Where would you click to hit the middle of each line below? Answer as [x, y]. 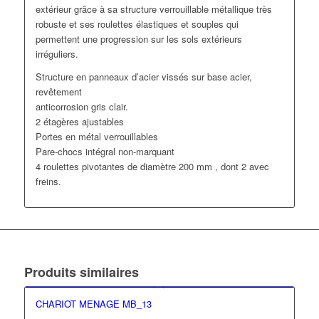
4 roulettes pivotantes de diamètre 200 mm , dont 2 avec [152, 167]
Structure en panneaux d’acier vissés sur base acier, [143, 77]
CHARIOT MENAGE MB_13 [93, 304]
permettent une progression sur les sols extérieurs [138, 39]
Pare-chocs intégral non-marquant [105, 152]
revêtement [58, 92]
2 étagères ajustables [79, 122]
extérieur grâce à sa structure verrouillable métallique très [153, 9]
